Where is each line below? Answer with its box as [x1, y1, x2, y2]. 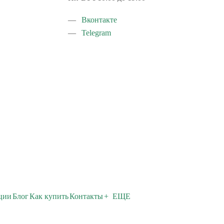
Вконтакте [81, 15, 117, 24]
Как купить [29, 192, 68, 200]
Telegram [81, 28, 111, 37]
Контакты [69, 192, 103, 200]
